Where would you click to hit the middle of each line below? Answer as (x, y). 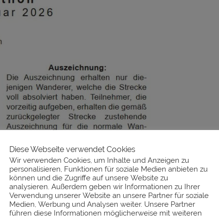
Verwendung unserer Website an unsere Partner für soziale (109, 195)
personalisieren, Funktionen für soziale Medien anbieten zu (109, 169)
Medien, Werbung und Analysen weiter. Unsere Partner (102, 204)
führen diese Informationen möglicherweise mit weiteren (106, 213)
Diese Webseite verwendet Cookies (72, 149)
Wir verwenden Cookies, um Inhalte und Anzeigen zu (99, 160)
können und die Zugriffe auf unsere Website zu (89, 178)
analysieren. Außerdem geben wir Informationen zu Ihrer (105, 186)
